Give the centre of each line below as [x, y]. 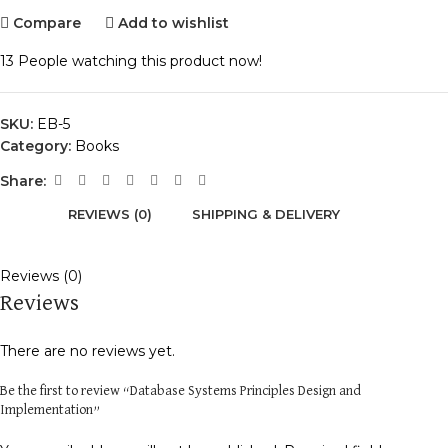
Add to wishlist [174, 22]
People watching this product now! [140, 61]
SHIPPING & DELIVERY [266, 213]
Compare [47, 22]
